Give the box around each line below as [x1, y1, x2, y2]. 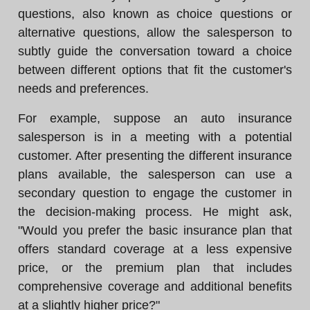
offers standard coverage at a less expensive [18, 242, 292, 256]
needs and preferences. [18, 82, 149, 95]
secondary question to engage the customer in [18, 186, 292, 200]
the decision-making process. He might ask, [18, 205, 292, 219]
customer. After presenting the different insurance [18, 149, 292, 163]
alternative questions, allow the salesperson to [18, 26, 292, 39]
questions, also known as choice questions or [18, 7, 292, 21]
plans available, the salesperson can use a [18, 167, 292, 181]
